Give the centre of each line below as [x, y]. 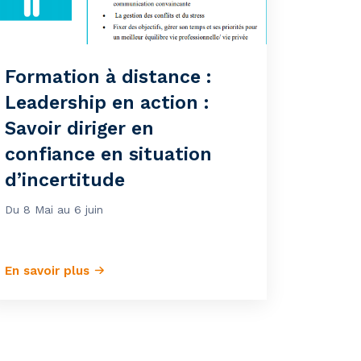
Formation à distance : [108, 77]
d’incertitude [65, 180]
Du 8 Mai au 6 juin [54, 210]
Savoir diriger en [79, 129]
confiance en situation [108, 154]
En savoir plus [49, 271]
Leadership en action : [107, 103]
